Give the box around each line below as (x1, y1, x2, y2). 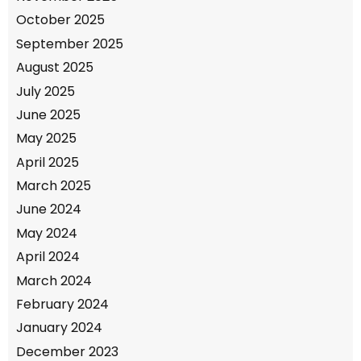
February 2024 (16, 295, 109, 314)
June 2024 (16, 200, 81, 219)
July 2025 (16, 81, 75, 101)
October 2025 (16, 10, 105, 30)
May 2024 (16, 223, 77, 243)
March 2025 (16, 176, 91, 196)
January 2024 (16, 318, 102, 338)
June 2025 (16, 105, 81, 124)
